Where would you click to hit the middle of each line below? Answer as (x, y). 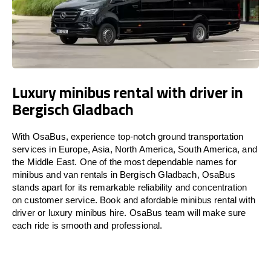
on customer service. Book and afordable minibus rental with (134, 200)
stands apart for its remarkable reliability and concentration (130, 187)
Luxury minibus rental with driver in (128, 92)
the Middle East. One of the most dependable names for (124, 162)
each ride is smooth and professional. (87, 225)
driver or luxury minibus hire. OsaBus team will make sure (129, 212)
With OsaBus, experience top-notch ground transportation (128, 136)
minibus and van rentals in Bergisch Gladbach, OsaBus (124, 174)
